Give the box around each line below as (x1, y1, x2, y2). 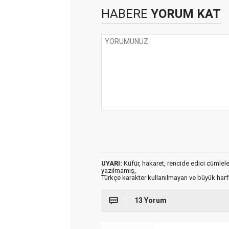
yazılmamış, (101, 167, 136, 174)
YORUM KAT (148, 7, 221, 21)
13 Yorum (134, 196, 167, 204)
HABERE (101, 7, 148, 21)
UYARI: (101, 159, 122, 167)
